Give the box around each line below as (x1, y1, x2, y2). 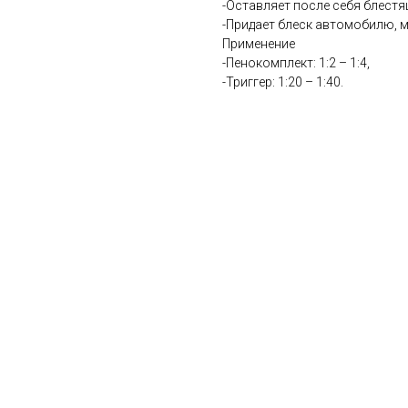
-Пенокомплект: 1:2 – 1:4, (222, 56, 370, 71)
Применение (222, 36, 295, 52)
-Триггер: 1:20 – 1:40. (222, 75, 343, 90)
